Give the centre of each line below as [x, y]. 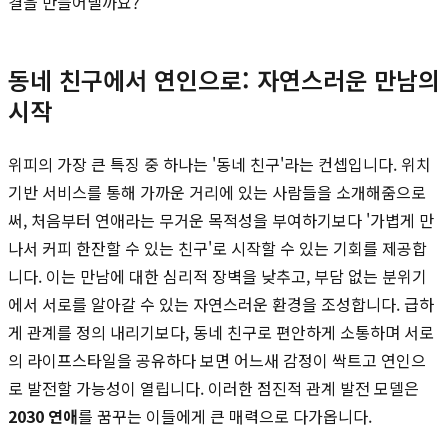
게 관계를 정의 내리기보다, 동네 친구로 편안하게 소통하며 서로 [221, 331]
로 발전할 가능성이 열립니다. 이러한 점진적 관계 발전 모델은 [213, 387]
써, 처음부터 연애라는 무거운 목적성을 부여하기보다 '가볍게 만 [221, 219]
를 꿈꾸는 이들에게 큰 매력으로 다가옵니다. [225, 415]
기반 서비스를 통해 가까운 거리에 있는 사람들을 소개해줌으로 [217, 191]
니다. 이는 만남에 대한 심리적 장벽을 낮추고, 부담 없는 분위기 [217, 275]
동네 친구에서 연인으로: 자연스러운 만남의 [224, 79]
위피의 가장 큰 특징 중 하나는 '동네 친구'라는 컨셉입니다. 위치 [219, 163]
